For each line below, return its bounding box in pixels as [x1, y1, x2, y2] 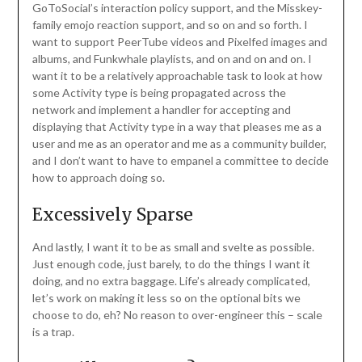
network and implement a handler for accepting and [32, 103, 291, 117]
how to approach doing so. [32, 170, 165, 185]
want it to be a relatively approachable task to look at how [32, 69, 322, 83]
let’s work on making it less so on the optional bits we [32, 291, 301, 305]
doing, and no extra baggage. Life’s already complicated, [32, 274, 310, 288]
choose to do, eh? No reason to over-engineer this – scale [32, 308, 322, 322]
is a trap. [32, 325, 74, 339]
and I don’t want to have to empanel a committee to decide [32, 154, 329, 168]
